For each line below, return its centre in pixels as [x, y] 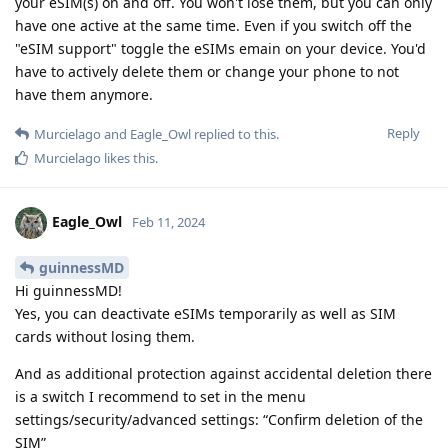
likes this [128, 157]
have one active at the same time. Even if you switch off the [213, 25]
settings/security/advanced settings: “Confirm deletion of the [219, 419]
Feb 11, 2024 [168, 221]
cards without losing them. [105, 336]
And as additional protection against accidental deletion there [223, 373]
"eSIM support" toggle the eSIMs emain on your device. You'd [220, 48]
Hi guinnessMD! [68, 290]
